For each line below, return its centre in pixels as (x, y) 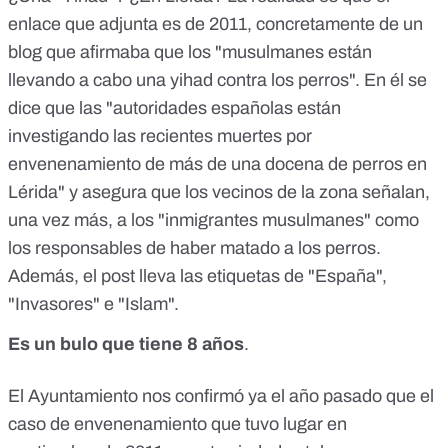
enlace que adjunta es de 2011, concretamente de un (215, 23)
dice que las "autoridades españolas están (174, 107)
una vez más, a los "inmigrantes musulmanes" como (213, 219)
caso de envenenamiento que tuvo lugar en (177, 423)
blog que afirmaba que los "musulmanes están (190, 51)
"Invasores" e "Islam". (95, 303)
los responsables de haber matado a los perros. (194, 247)
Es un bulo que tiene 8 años (126, 343)
